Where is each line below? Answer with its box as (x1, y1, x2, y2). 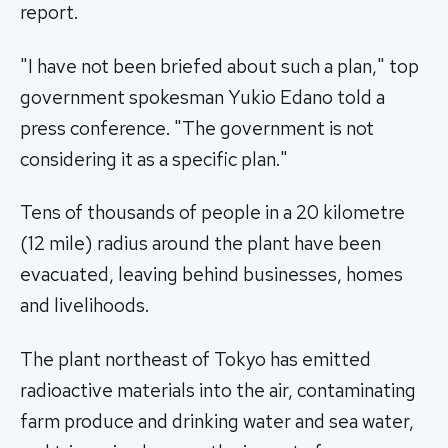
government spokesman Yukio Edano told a (20, 84, 385, 110)
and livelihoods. (20, 293, 149, 319)
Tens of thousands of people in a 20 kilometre (20, 200, 405, 226)
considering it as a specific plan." (20, 146, 288, 172)
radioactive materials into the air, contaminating (20, 378, 416, 404)
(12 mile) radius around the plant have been (20, 231, 381, 257)
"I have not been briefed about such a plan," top (20, 53, 419, 79)
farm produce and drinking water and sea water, (20, 409, 414, 435)
